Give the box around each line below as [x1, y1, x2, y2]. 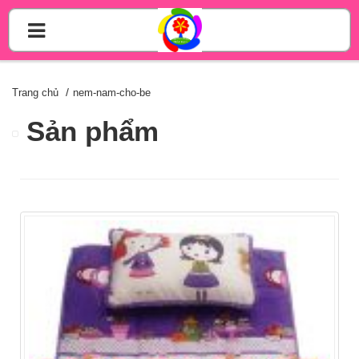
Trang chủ [12, 87, 58, 99]
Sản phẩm [26, 115, 159, 147]
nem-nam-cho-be [73, 87, 151, 99]
